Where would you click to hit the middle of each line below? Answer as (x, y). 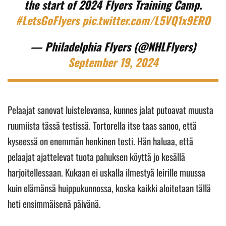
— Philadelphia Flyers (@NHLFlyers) (113, 46)
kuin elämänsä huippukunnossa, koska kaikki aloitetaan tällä (109, 187)
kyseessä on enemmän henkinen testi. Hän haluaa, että (100, 140)
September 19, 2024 (113, 62)
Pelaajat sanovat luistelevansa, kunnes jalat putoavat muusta (110, 109)
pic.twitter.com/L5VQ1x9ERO (146, 20)
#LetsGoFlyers (47, 20)
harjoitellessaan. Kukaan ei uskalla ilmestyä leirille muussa (106, 172)
